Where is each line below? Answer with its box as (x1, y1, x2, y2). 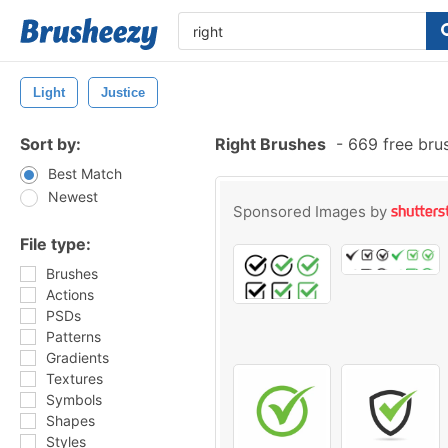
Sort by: (20, 134, 81, 154)
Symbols (46, 391, 102, 408)
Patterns (46, 328, 101, 345)
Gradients (46, 349, 109, 366)
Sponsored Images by (233, 202, 391, 221)
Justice (101, 85, 145, 100)
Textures (46, 370, 103, 387)
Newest (48, 188, 98, 205)
